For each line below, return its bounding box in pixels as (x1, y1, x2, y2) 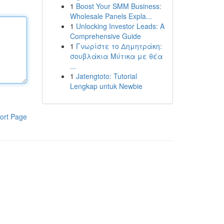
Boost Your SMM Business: (75, 1, 161, 11)
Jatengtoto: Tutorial (75, 71, 137, 81)
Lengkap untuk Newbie (69, 81, 142, 91)
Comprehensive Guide (69, 31, 141, 41)
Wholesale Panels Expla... (69, 11, 152, 21)
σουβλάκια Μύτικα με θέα (69, 51, 163, 61)
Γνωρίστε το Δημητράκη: (75, 41, 162, 51)
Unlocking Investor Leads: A (75, 21, 164, 31)
